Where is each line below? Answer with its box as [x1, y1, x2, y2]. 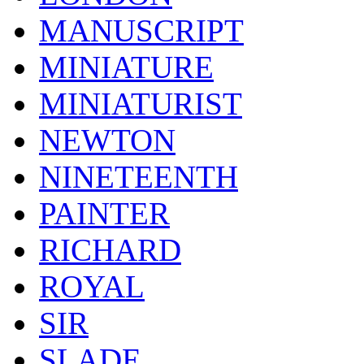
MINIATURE [39, 49, 214, 84]
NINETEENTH [39, 158, 238, 194]
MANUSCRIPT [39, 12, 244, 48]
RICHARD [39, 232, 181, 267]
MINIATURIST [39, 85, 242, 121]
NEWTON [39, 122, 175, 158]
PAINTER [39, 195, 170, 231]
